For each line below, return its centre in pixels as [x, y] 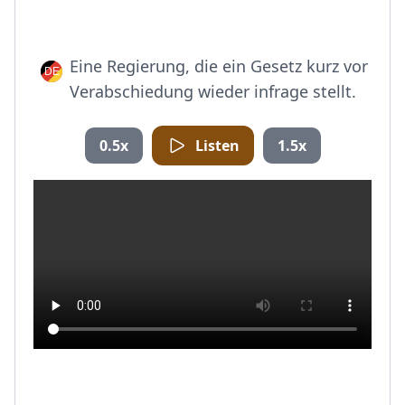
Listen [217, 146]
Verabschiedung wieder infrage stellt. [213, 91]
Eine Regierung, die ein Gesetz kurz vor [219, 66]
